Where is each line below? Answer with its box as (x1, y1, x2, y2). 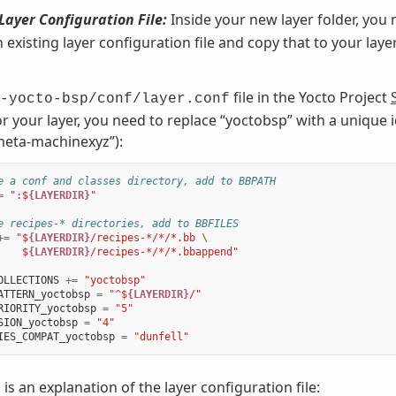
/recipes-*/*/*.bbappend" (89, 245, 239, 258)
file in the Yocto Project (229, 87, 391, 107)
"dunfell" (133, 330, 189, 343)
